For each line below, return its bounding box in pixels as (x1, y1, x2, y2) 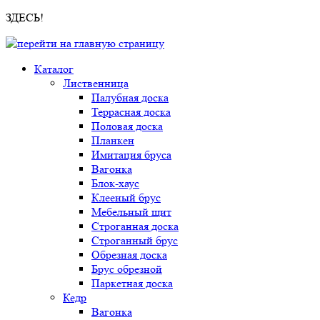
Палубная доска (91, 91, 169, 104)
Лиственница (63, 76, 129, 90)
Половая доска (91, 119, 163, 133)
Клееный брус (91, 191, 161, 204)
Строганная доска (91, 219, 179, 233)
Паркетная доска (91, 276, 173, 290)
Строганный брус (91, 234, 178, 247)
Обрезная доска (91, 248, 167, 261)
